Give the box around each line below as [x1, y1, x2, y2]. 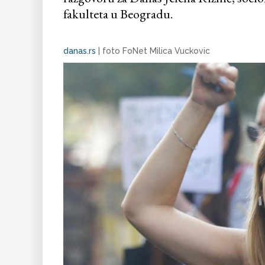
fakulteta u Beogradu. [63, 5, 173, 23]
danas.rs [63, 46, 96, 56]
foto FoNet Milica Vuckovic [102, 46, 210, 56]
